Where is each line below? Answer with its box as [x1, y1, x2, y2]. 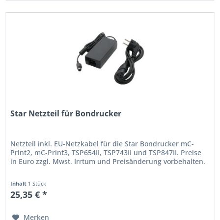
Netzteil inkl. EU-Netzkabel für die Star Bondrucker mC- [10, 139, 194, 149]
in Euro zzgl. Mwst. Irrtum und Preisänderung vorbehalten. [10, 157, 206, 166]
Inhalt [10, 180, 28, 188]
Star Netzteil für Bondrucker [10, 108, 122, 119]
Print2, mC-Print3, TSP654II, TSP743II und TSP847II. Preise [10, 148, 202, 158]
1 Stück [28, 180, 47, 188]
